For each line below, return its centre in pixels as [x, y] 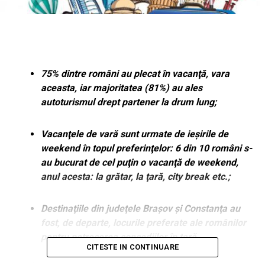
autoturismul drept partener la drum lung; [128, 102]
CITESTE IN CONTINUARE [132, 247]
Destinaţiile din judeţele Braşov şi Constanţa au [140, 209]
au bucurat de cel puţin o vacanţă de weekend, [139, 163]
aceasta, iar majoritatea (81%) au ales [121, 88]
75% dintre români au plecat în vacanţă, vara [135, 74]
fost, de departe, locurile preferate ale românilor [143, 223]
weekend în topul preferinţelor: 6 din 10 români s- [146, 148]
